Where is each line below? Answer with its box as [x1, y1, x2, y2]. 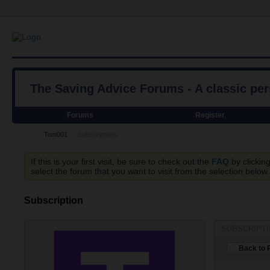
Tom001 [44, 131, 67, 138]
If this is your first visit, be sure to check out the [31, 157, 212, 166]
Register [195, 111, 225, 119]
